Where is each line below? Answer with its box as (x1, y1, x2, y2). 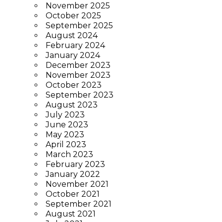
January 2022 (45, 169, 100, 179)
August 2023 (45, 100, 98, 110)
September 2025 (45, 20, 113, 30)
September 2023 (45, 90, 113, 100)
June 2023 (45, 119, 88, 129)
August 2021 (45, 209, 96, 219)
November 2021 (45, 179, 109, 189)
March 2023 (45, 149, 93, 159)
